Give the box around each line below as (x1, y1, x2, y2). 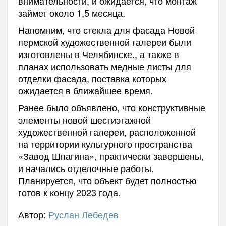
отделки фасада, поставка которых (18, 71, 166, 85)
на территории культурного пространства (18, 137, 192, 150)
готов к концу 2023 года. (18, 185, 121, 199)
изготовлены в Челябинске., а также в (18, 47, 179, 61)
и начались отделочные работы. (18, 161, 154, 175)
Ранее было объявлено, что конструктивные (18, 100, 205, 114)
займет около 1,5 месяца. (18, 6, 125, 19)
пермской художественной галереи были (18, 35, 191, 48)
